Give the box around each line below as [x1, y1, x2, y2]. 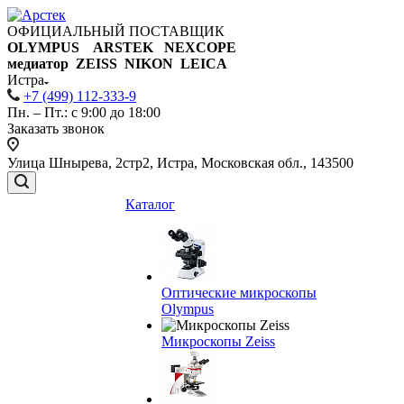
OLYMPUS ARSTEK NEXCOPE [7, 40, 236, 55]
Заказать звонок [7, 121, 105, 136]
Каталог [125, 197, 175, 212]
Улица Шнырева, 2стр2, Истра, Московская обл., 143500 [7, 155, 353, 170]
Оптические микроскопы [161, 285, 317, 300]
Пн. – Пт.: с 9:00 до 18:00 [7, 105, 161, 120]
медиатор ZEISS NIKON [7, 56, 180, 71]
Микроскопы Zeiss [161, 334, 275, 349]
